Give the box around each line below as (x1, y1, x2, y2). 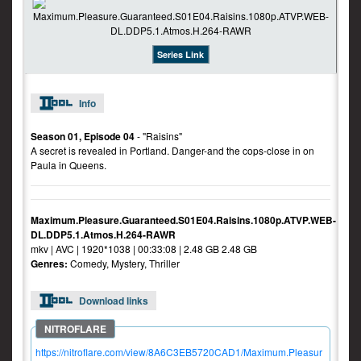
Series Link (157, 48, 204, 60)
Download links (79, 293, 148, 308)
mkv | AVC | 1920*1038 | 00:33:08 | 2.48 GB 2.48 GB (31, 242, 257, 255)
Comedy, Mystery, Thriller (70, 256, 180, 270)
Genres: (31, 256, 70, 271)
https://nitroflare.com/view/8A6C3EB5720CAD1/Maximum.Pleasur (35, 345, 322, 359)
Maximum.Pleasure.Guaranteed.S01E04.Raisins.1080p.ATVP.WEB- (31, 213, 336, 227)
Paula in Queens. (31, 158, 106, 172)
